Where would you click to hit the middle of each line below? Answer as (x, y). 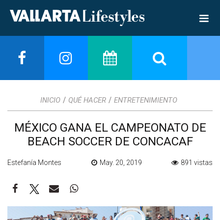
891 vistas (197, 162)
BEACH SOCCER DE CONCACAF (110, 141)
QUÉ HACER (87, 100)
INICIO (50, 100)
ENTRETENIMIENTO (146, 100)
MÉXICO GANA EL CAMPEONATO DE (110, 127)
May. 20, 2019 (121, 162)
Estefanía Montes (34, 162)
